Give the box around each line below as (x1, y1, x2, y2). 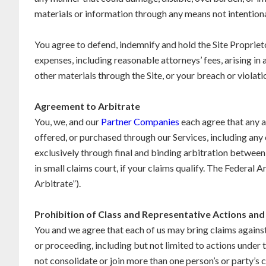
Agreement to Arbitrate (34, 100, 140, 112)
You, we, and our (34, 116, 101, 127)
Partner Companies (101, 116, 179, 127)
